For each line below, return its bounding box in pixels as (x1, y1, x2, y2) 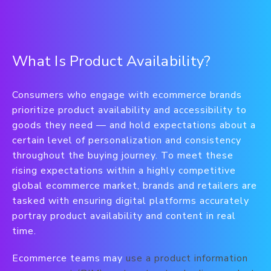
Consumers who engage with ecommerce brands (12, 88, 242, 102)
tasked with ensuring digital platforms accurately (12, 194, 249, 207)
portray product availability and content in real (12, 209, 236, 223)
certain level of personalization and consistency (12, 134, 241, 147)
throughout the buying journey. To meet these (12, 149, 233, 162)
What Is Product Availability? (12, 51, 211, 71)
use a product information (126, 252, 248, 265)
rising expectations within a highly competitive (12, 164, 236, 177)
